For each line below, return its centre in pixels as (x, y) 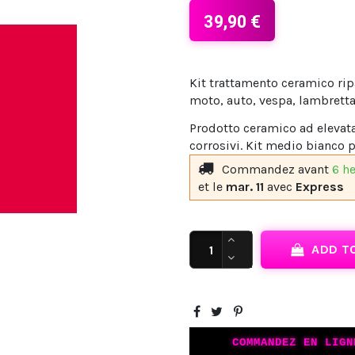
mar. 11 (245, 186)
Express (320, 186)
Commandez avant (277, 169)
